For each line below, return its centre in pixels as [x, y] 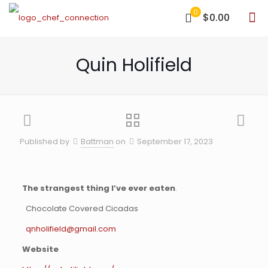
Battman [97, 141]
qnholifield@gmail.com [71, 229]
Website [40, 249]
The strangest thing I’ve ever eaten [98, 188]
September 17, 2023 [175, 141]
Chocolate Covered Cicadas [80, 208]
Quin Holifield [134, 65]
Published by [45, 141]
